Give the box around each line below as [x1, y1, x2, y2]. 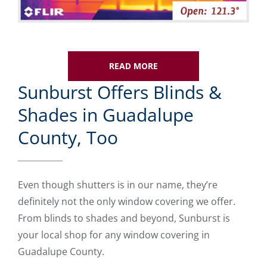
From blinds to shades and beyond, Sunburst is [18, 211, 230, 225]
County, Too [18, 125, 118, 150]
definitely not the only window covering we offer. [18, 194, 235, 208]
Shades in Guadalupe [18, 102, 194, 127]
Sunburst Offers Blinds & [18, 79, 222, 104]
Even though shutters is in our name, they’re [18, 178, 218, 191]
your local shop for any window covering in [18, 228, 210, 241]
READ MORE [109, 60, 158, 72]
